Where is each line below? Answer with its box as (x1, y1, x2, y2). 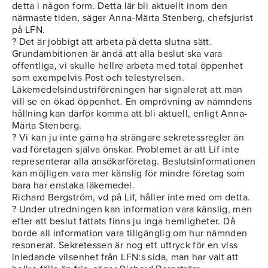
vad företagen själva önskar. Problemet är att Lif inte (12, 144, 239, 156)
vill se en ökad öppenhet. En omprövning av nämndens (12, 96, 252, 108)
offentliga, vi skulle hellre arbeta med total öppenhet (12, 60, 243, 72)
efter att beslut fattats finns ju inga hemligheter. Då (12, 215, 235, 228)
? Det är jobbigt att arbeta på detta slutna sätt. (12, 36, 212, 48)
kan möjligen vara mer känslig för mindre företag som (12, 167, 245, 180)
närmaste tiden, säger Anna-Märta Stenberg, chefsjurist (12, 12, 253, 25)
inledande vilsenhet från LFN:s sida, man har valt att (12, 251, 239, 264)
